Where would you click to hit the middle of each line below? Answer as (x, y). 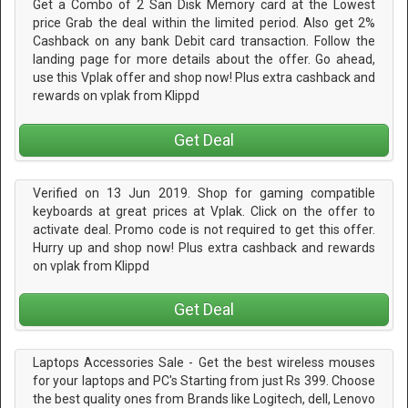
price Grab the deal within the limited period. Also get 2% (204, 23)
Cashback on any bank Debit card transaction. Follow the (204, 41)
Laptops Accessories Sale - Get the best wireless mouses (204, 362)
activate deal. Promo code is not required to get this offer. (204, 229)
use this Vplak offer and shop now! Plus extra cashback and (204, 78)
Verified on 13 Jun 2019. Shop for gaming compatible (204, 193)
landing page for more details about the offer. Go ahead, (204, 60)
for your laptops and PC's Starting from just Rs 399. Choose (204, 380)
